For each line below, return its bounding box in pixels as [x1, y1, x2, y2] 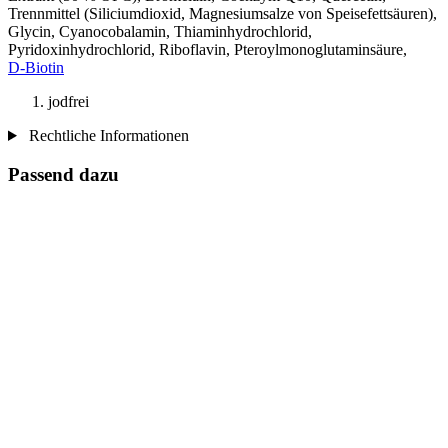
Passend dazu [8, 163, 119, 185]
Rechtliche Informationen [24, 126, 189, 144]
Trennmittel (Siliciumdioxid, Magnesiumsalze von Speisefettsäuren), [8, 4, 437, 22]
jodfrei [48, 92, 89, 110]
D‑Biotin [8, 58, 64, 76]
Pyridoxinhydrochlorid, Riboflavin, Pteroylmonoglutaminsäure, [8, 40, 407, 58]
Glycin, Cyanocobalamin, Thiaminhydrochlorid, [8, 22, 312, 40]
